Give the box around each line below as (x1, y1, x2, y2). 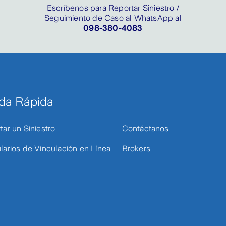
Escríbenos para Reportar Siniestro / (46, 4, 180, 12)
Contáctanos (122, 124, 169, 133)
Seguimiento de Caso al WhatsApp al (44, 14, 182, 22)
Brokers (122, 144, 150, 153)
